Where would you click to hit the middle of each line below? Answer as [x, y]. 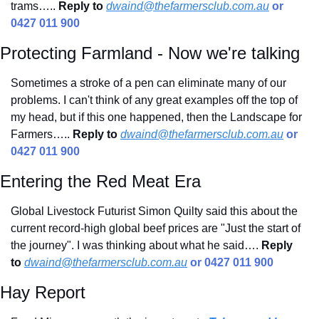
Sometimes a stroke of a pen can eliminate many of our [148, 83]
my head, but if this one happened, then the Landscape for [156, 117]
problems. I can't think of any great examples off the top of [154, 100]
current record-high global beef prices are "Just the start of [156, 229]
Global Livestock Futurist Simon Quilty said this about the [154, 211]
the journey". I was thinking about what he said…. [136, 246]
